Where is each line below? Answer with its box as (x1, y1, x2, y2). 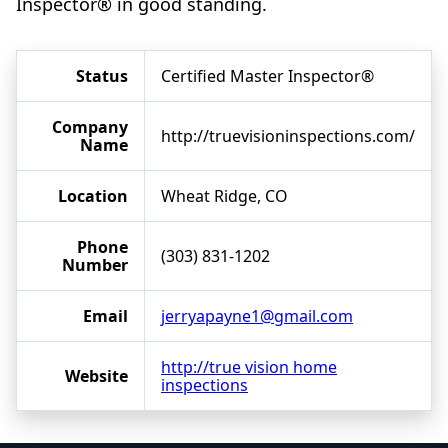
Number (62, 254, 128, 277)
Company (52, 116, 128, 139)
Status (76, 65, 128, 88)
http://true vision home (161, 356, 337, 379)
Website (65, 365, 128, 388)
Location (58, 185, 128, 208)
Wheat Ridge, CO (161, 185, 288, 208)
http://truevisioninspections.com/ (161, 125, 415, 148)
